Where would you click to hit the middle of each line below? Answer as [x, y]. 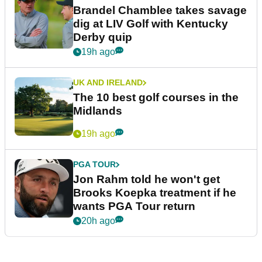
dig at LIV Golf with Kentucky [151, 24]
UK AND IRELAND [108, 83]
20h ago [98, 221]
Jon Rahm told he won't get [146, 180]
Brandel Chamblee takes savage [160, 11]
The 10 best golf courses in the [156, 98]
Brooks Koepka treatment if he [155, 193]
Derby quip [103, 37]
